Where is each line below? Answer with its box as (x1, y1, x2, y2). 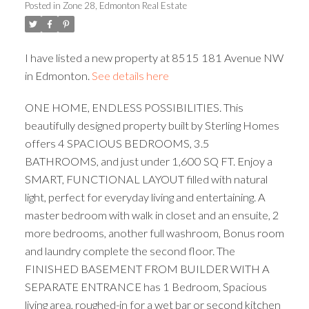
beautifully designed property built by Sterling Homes (24, 118, 279, 132)
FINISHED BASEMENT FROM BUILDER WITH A (24, 261, 270, 275)
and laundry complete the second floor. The (24, 243, 235, 257)
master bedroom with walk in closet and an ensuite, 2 (24, 208, 279, 221)
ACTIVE (209, 35, 235, 45)
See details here (91, 68, 169, 82)
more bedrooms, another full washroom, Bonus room (24, 226, 284, 239)
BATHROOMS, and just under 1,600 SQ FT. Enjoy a (24, 154, 272, 168)
